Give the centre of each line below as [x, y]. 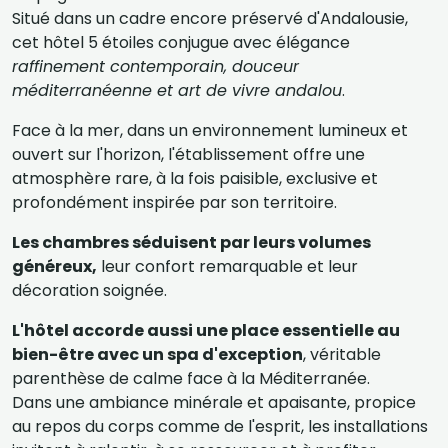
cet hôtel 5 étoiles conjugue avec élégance [181, 42]
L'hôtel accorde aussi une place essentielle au [206, 330]
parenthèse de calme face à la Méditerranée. [191, 378]
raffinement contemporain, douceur [155, 66]
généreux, [54, 266]
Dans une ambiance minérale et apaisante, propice [214, 402]
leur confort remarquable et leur [227, 266]
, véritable [342, 354]
